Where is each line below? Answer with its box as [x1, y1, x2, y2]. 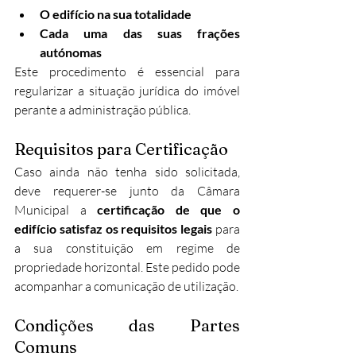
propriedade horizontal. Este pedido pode [14, 259, 240, 275]
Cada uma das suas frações [40, 25, 240, 41]
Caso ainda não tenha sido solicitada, [14, 164, 240, 180]
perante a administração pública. [14, 102, 191, 118]
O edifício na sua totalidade [40, 6, 192, 21]
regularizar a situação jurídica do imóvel [14, 83, 240, 99]
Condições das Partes [14, 315, 240, 335]
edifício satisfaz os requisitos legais [14, 221, 213, 236]
